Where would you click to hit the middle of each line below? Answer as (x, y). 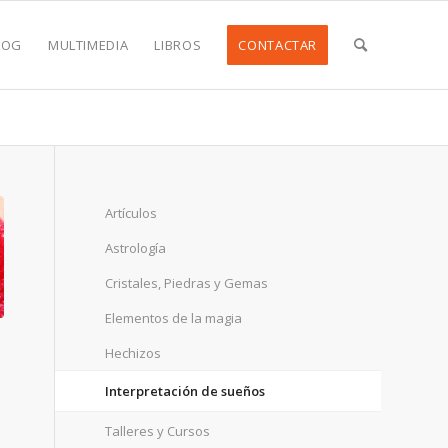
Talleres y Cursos (158, 431)
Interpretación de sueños (185, 391)
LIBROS (178, 45)
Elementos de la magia (174, 318)
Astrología (136, 248)
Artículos (131, 213)
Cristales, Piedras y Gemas (187, 283)
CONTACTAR (278, 45)
